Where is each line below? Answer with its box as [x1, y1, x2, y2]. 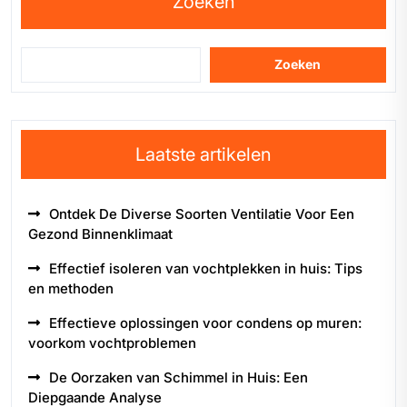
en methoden [28, 279, 114, 297]
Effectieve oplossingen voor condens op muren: [49, 313, 362, 332]
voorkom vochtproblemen [28, 333, 196, 352]
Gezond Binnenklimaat [28, 224, 173, 243]
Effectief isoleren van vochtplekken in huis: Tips [49, 259, 362, 277]
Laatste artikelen [135, 143, 272, 165]
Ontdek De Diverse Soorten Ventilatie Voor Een [49, 204, 354, 223]
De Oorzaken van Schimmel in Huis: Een [49, 368, 308, 386]
